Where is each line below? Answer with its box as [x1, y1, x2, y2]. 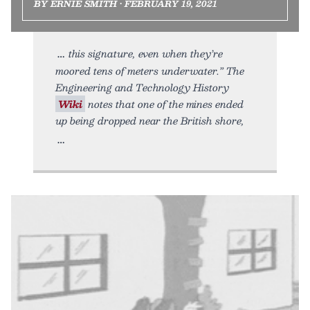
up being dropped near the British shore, [55, 111, 244, 129]
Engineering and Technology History [55, 78, 229, 95]
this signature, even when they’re [69, 44, 223, 62]
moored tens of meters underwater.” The [55, 62, 244, 79]
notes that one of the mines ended [85, 95, 244, 112]
